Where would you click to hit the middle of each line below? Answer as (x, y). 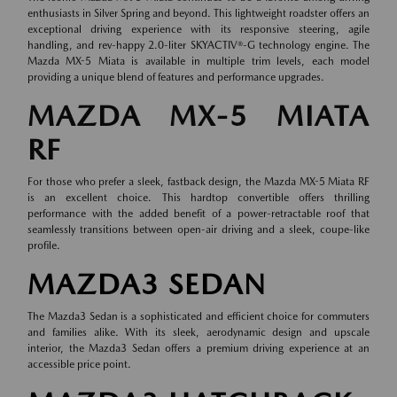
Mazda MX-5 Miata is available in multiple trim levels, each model (198, 62)
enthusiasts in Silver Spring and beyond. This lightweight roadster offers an (198, 14)
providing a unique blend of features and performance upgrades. (176, 78)
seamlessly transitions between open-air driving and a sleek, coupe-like (198, 230)
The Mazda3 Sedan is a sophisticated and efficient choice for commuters (198, 317)
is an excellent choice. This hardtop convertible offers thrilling (198, 198)
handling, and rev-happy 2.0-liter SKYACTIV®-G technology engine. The (198, 46)
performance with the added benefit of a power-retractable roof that (198, 214)
